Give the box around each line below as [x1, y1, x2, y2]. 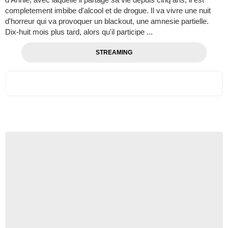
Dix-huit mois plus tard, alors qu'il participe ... [5, 27, 153, 36]
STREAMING [95, 48, 132, 56]
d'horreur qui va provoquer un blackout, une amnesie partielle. [5, 16, 209, 25]
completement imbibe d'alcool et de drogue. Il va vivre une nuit [5, 6, 211, 15]
